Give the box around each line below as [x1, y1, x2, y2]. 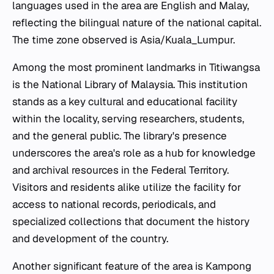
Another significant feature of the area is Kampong [12, 259, 251, 273]
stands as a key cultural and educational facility [12, 94, 237, 108]
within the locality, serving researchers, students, [12, 111, 244, 125]
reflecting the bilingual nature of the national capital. [12, 15, 261, 29]
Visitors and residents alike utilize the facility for [12, 180, 241, 194]
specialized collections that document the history [12, 214, 250, 228]
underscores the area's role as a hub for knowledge [12, 146, 256, 160]
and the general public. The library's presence [12, 128, 227, 143]
